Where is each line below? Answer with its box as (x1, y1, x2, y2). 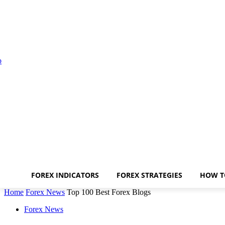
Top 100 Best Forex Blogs (67, 188, 151, 197)
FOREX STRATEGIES (117, 170, 182, 180)
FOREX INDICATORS (31, 170, 99, 180)
